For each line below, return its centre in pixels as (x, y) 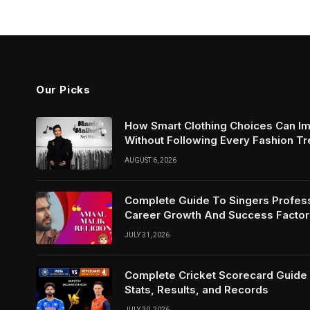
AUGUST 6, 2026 (151, 160)
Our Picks (63, 90)
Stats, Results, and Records (197, 290)
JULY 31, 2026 (147, 235)
